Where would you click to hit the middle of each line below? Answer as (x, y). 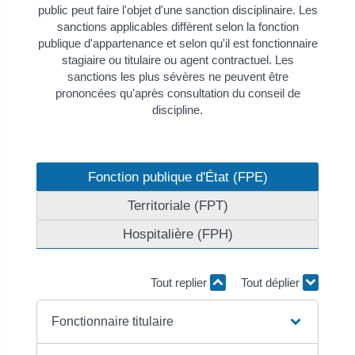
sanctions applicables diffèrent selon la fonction (177, 26)
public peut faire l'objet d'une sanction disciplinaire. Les (177, 10)
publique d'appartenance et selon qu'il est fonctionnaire (177, 43)
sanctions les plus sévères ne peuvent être (177, 76)
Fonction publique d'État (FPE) (177, 177)
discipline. (177, 109)
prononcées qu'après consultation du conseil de (177, 93)
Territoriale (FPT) (177, 205)
